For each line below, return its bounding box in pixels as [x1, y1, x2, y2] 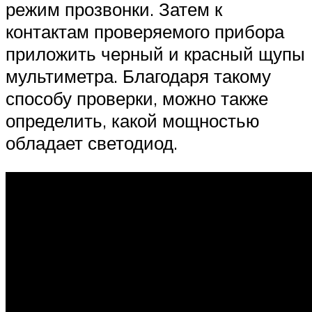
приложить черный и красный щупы [6, 42, 305, 65]
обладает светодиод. [6, 132, 178, 155]
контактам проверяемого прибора [6, 20, 284, 43]
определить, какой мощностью [6, 109, 260, 132]
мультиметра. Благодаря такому [6, 65, 271, 88]
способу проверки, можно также [6, 87, 268, 110]
